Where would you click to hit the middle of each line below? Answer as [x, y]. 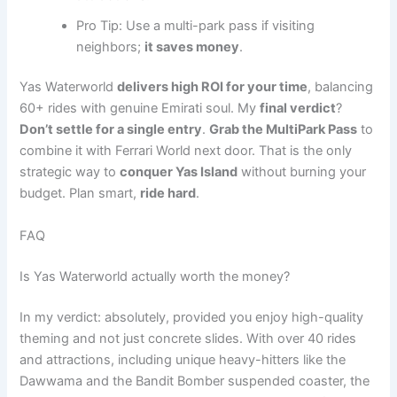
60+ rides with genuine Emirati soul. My [140, 109]
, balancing [341, 87]
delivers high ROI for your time [213, 87]
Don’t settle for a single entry [111, 130]
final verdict [298, 109]
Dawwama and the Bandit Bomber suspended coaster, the [195, 381]
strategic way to [70, 172]
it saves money [192, 47]
